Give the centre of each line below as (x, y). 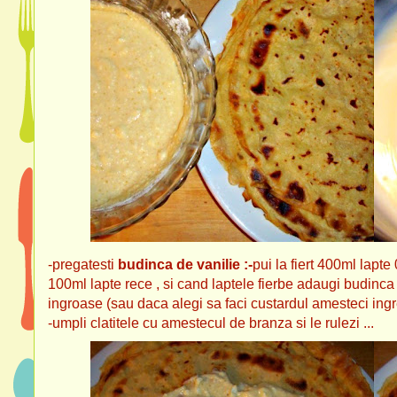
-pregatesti (83, 265)
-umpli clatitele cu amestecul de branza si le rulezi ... (211, 323)
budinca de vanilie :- (185, 265)
